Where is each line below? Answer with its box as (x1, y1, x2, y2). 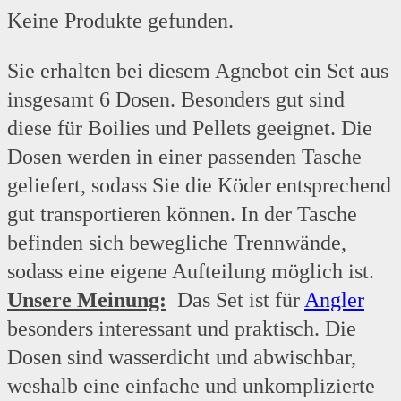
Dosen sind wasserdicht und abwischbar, (7, 346, 356, 370)
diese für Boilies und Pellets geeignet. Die (7, 116, 372, 141)
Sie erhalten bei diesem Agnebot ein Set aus (7, 59, 388, 83)
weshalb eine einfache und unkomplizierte (7, 374, 375, 398)
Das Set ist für (166, 288, 304, 312)
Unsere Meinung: (7, 288, 166, 312)
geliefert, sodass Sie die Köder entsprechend (7, 174, 391, 198)
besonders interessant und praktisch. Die (7, 317, 356, 341)
